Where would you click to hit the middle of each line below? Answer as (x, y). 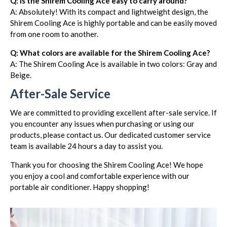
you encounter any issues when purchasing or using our (102, 124)
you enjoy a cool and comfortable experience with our (100, 176)
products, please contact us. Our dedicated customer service (110, 135)
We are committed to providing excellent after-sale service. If (113, 112)
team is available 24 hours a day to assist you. (86, 146)
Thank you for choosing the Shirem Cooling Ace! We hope (107, 165)
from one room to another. (54, 34)
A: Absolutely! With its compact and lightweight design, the (109, 12)
